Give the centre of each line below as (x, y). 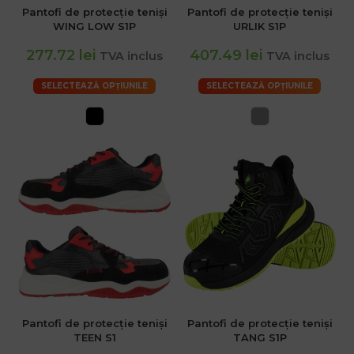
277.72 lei (60, 56)
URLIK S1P (260, 26)
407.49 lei (226, 56)
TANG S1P (260, 338)
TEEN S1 (94, 338)
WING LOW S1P (94, 26)
